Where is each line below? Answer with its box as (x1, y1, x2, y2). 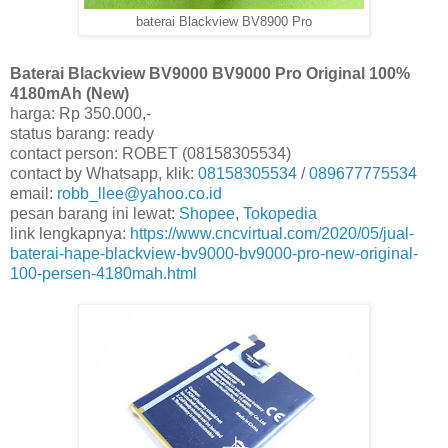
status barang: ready (10, 124, 154, 142)
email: (10, 184, 57, 202)
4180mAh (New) (10, 84, 129, 102)
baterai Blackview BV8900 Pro (136, 14, 312, 29)
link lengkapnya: (10, 224, 130, 242)
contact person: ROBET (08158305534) (10, 144, 291, 162)
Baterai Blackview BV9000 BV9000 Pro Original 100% (10, 64, 410, 82)
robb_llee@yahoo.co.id (57, 184, 222, 202)
